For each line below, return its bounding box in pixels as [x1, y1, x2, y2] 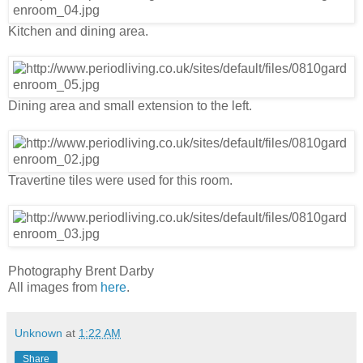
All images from [8, 280, 100, 294]
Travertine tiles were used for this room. [8, 173, 233, 187]
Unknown [15, 326, 62, 340]
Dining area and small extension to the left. [8, 98, 252, 113]
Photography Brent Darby [8, 263, 154, 278]
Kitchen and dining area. [8, 23, 148, 38]
